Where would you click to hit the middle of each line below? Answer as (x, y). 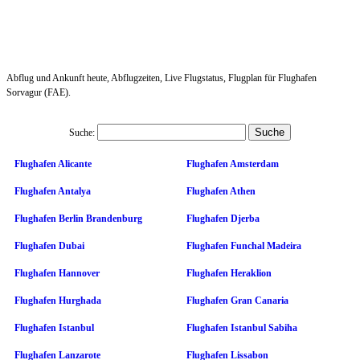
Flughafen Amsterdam (233, 164)
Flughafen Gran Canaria (237, 300)
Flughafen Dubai (49, 245)
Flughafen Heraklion (229, 273)
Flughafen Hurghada (58, 300)
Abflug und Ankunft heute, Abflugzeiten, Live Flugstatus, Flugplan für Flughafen (162, 78)
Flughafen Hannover (57, 273)
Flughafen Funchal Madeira (244, 245)
